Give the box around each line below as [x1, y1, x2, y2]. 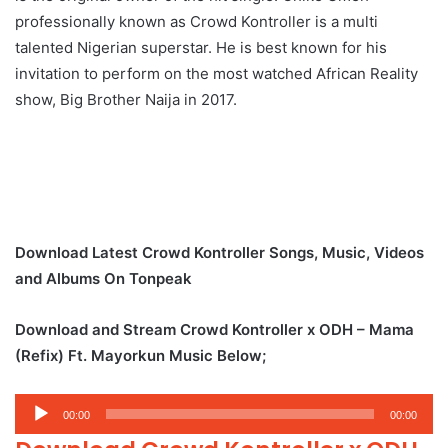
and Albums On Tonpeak [15, 268, 192, 288]
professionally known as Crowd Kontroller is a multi [15, 11, 378, 31]
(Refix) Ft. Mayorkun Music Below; [15, 345, 270, 365]
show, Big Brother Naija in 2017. [15, 89, 237, 109]
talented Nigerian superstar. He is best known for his [15, 37, 387, 57]
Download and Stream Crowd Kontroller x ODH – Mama [15, 319, 414, 339]
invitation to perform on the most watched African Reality [15, 63, 418, 83]
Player [14, 421, 59, 441]
